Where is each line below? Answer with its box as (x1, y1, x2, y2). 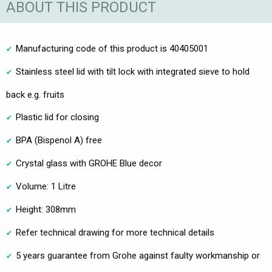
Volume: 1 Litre (16, 181, 76, 192)
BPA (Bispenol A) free (16, 135, 102, 146)
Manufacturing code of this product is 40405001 (16, 43, 208, 55)
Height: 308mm (16, 204, 76, 216)
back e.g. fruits (6, 89, 64, 101)
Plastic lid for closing (16, 112, 99, 123)
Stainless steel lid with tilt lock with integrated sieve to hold (16, 66, 250, 78)
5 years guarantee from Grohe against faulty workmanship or (16, 250, 260, 262)
